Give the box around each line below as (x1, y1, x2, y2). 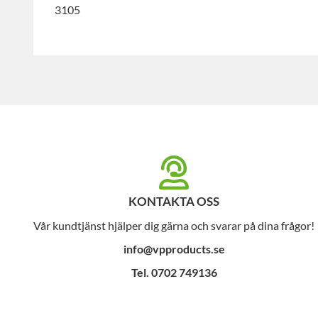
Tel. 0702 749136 (131, 265, 217, 279)
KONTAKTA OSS (128, 193, 219, 209)
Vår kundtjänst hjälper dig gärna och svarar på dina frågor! (33, 218, 314, 232)
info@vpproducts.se (123, 241, 225, 256)
